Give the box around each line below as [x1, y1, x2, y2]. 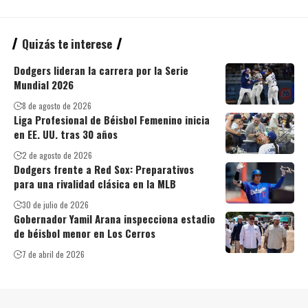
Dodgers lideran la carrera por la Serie [14, 63, 188, 78]
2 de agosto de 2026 [22, 149, 92, 161]
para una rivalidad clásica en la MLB [14, 176, 176, 191]
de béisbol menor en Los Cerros [14, 225, 155, 241]
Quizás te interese [22, 35, 112, 52]
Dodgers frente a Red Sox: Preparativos [14, 162, 194, 177]
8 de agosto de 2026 [22, 100, 91, 111]
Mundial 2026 [14, 77, 74, 92]
